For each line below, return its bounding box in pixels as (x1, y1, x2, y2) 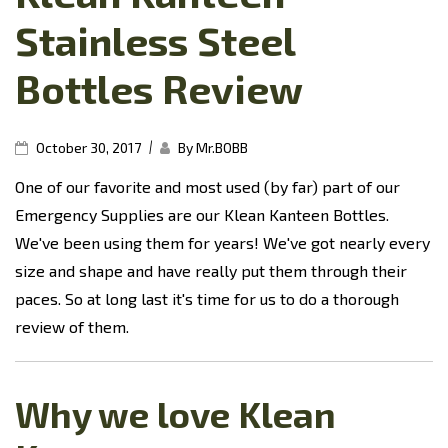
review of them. (15, 317, 129, 337)
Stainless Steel (15, 16, 295, 65)
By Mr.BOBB (175, 139, 248, 157)
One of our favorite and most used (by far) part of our (15, 177, 400, 197)
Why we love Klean (15, 392, 336, 436)
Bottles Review (15, 64, 303, 113)
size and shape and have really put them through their (15, 261, 407, 281)
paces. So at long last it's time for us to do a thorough (15, 289, 399, 309)
